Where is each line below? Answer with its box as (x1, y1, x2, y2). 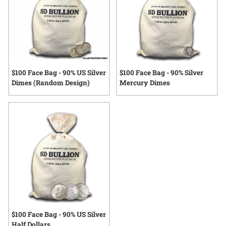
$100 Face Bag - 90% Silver (120, 68, 203, 77)
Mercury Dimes (120, 78, 170, 87)
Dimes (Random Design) (12, 78, 90, 87)
